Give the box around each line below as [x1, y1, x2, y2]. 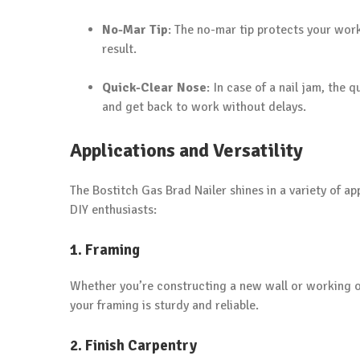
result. [102, 41, 137, 57]
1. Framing [70, 239, 140, 259]
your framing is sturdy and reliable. [70, 297, 259, 313]
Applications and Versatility [70, 138, 303, 162]
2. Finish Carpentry [70, 335, 197, 354]
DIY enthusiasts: [70, 201, 157, 218]
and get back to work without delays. [102, 99, 306, 115]
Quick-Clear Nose [102, 80, 207, 96]
